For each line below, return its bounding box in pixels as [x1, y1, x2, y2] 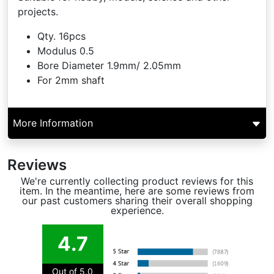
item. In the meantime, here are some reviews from [20, 185, 254, 197]
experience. [110, 204, 164, 217]
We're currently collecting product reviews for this [21, 175, 253, 187]
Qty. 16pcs [37, 30, 86, 42]
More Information [13, 117, 93, 129]
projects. [18, 6, 61, 18]
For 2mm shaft [37, 74, 105, 86]
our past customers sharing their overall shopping [21, 194, 253, 207]
